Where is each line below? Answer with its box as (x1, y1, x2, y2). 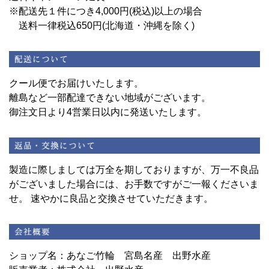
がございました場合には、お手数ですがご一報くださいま (9, 178, 259, 189)
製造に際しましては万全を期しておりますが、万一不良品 (9, 164, 259, 175)
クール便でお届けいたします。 (9, 78, 144, 89)
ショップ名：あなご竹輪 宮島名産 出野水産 (9, 250, 211, 261)
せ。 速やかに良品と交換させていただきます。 (9, 193, 213, 204)
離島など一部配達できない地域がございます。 (9, 92, 211, 103)
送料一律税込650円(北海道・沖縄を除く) (19, 20, 195, 31)
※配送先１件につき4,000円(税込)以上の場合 (9, 6, 202, 17)
